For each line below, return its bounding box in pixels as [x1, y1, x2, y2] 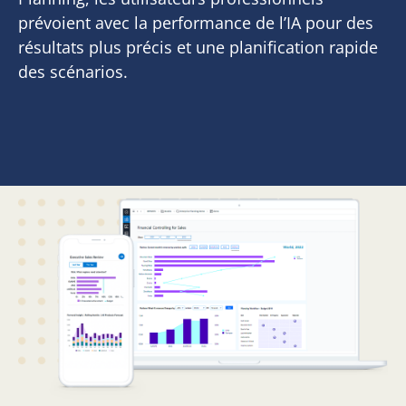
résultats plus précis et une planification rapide [18, 35, 379, 58]
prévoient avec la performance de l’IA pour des [18, 11, 374, 34]
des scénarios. [18, 60, 129, 82]
